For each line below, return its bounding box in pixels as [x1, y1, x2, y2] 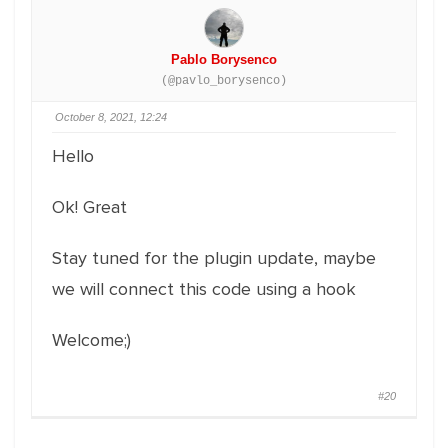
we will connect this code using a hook [52, 278, 356, 300]
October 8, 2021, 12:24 [55, 111, 167, 123]
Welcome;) [52, 329, 131, 351]
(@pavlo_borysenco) [161, 74, 287, 88]
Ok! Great [52, 196, 127, 218]
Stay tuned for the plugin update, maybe [52, 247, 376, 269]
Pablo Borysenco [171, 52, 277, 67]
